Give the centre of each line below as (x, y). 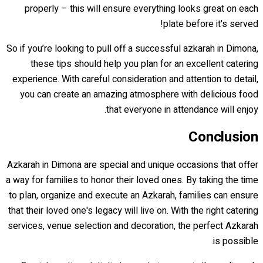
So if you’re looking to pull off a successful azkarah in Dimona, (132, 48)
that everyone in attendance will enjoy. (182, 109)
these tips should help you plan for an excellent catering (144, 64)
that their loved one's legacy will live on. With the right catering (133, 210)
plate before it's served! (211, 24)
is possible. (236, 241)
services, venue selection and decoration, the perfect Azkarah (133, 226)
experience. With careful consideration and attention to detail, (135, 79)
